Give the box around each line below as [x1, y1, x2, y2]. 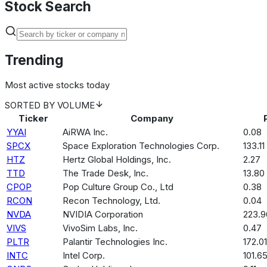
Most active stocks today [5, 79, 110, 91]
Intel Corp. [63, 249, 105, 261]
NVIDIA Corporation [63, 208, 143, 220]
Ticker [18, 112, 48, 124]
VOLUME [57, 99, 95, 111]
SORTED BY [5, 99, 57, 111]
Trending [5, 52, 63, 69]
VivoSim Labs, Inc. [63, 222, 138, 234]
